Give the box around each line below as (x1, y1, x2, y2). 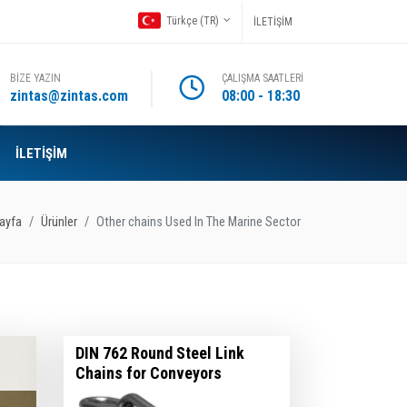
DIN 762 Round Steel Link (75, 342, 244, 362)
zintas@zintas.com (10, 87, 128, 104)
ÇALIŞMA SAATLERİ (222, 72, 303, 84)
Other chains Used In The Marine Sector (96, 213, 301, 230)
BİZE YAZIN (10, 72, 61, 84)
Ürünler (41, 213, 77, 230)
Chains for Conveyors (75, 362, 222, 382)
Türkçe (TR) (164, 14, 219, 27)
